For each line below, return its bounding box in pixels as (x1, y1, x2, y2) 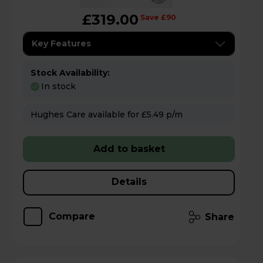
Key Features (32, 38, 91, 49)
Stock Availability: (31, 68, 110, 79)
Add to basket (93, 143, 165, 154)
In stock (41, 80, 76, 92)
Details (111, 176, 147, 187)
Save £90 (140, 13, 176, 22)
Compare (49, 210, 95, 222)
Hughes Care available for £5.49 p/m (166, 109, 183, 120)
